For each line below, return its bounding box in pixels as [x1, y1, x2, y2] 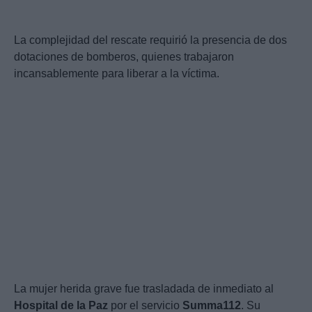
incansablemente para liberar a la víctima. [14, 68, 219, 80]
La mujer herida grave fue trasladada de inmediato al [14, 283, 274, 295]
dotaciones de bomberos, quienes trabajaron [14, 51, 234, 63]
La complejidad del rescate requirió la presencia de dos [14, 34, 287, 47]
